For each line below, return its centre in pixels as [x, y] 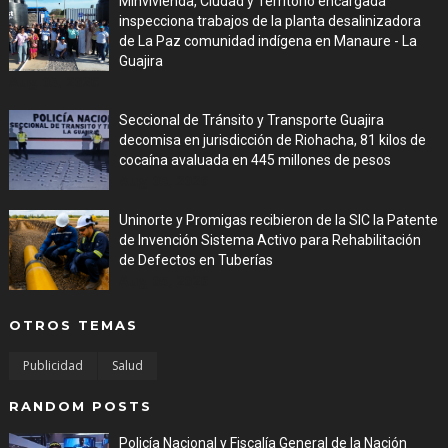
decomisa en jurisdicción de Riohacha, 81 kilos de [272, 140]
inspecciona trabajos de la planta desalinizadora [269, 21]
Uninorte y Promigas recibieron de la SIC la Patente [278, 220]
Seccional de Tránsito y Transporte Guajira [251, 120]
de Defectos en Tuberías [195, 260]
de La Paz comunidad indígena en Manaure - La [267, 41]
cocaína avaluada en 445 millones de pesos [254, 160]
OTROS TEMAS [73, 325]
